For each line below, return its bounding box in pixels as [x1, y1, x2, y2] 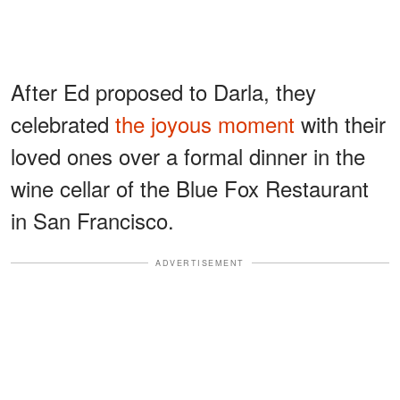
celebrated [11, 107, 115, 139]
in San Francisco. [11, 204, 174, 236]
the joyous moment [115, 107, 295, 139]
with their [295, 107, 386, 139]
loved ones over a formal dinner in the [11, 139, 365, 171]
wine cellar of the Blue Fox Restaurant [11, 171, 369, 204]
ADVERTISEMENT [155, 256, 245, 269]
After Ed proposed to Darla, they [11, 75, 316, 107]
